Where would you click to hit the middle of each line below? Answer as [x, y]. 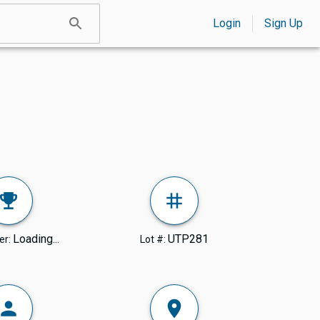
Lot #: [154, 239]
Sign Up [283, 23]
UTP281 [188, 239]
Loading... [36, 239]
